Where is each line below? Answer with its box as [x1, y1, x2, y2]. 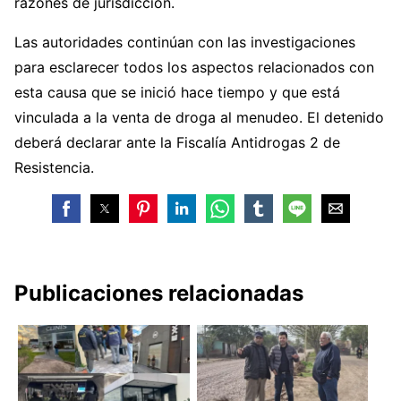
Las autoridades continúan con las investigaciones [14, 33, 355, 51]
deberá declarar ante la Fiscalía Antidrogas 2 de [14, 133, 340, 151]
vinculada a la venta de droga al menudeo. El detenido [14, 108, 384, 126]
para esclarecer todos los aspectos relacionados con [14, 58, 374, 76]
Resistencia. [14, 158, 94, 176]
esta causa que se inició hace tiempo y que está [14, 83, 340, 101]
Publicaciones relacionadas [14, 280, 303, 306]
